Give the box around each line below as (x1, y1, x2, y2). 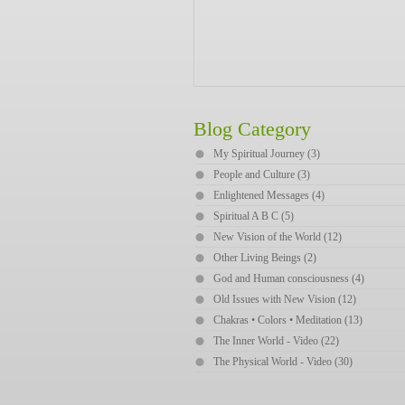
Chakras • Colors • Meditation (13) (213, 314, 363, 326)
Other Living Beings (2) (213, 251, 316, 264)
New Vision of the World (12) (213, 231, 342, 243)
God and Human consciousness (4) (213, 272, 364, 285)
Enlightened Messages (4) (213, 189, 325, 202)
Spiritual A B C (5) (213, 210, 294, 222)
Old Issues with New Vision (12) (213, 293, 356, 306)
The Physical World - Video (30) (213, 355, 353, 368)
